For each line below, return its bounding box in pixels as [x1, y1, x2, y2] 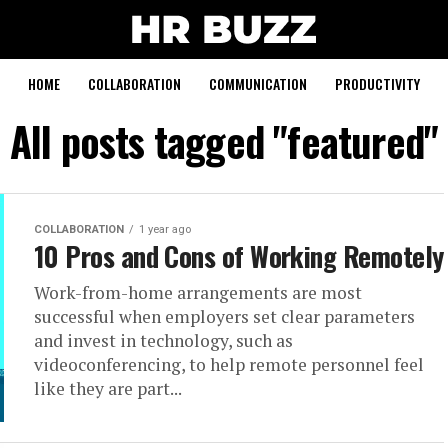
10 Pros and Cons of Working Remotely [34, 236, 444, 276]
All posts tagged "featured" [9, 111, 439, 171]
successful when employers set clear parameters [34, 305, 415, 328]
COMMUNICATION [209, 73, 307, 94]
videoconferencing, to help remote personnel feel [34, 353, 424, 376]
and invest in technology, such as [34, 329, 293, 352]
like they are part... [34, 377, 182, 400]
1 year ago [139, 223, 191, 236]
